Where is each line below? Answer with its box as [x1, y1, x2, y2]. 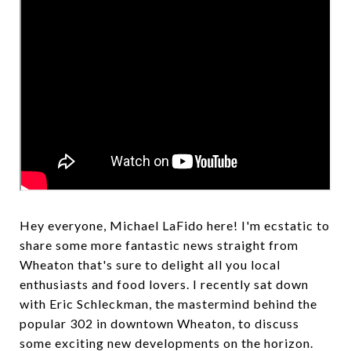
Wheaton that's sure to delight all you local [20, 257, 280, 272]
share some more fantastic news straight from [20, 237, 299, 252]
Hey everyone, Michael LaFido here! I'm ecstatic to [20, 218, 330, 233]
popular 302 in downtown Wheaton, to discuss [20, 316, 299, 331]
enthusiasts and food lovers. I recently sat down [20, 277, 309, 291]
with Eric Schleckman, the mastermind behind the [20, 296, 317, 311]
